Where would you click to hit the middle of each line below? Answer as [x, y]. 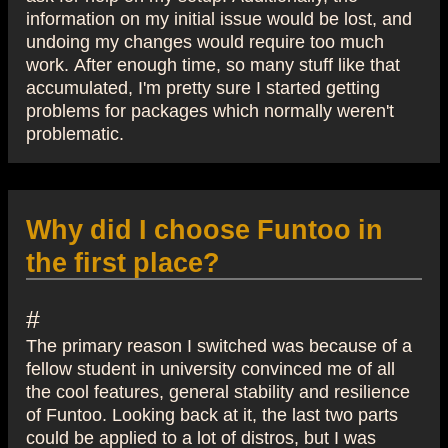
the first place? [123, 262]
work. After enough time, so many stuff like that [213, 63]
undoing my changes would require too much [205, 40]
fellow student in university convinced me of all [210, 368]
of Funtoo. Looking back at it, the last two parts [212, 414]
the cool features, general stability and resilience [218, 391]
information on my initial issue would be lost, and [219, 17]
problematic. [75, 132]
